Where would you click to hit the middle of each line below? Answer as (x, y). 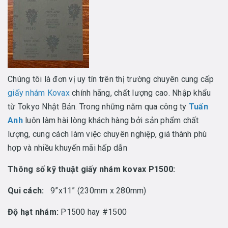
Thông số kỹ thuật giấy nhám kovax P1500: (91, 169)
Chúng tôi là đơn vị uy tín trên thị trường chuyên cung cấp (111, 79)
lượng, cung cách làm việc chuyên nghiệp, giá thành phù (107, 134)
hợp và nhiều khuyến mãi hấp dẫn (67, 148)
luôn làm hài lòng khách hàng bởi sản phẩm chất (111, 120)
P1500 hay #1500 (93, 212)
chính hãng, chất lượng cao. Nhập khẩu (140, 93)
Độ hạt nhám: (33, 212)
